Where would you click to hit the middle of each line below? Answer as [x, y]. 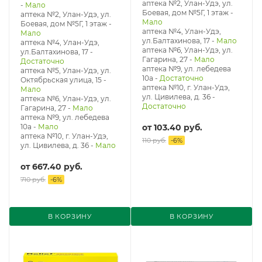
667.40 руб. [57, 167]
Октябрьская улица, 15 [61, 80]
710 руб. [33, 180]
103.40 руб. [178, 127]
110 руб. [154, 140]
